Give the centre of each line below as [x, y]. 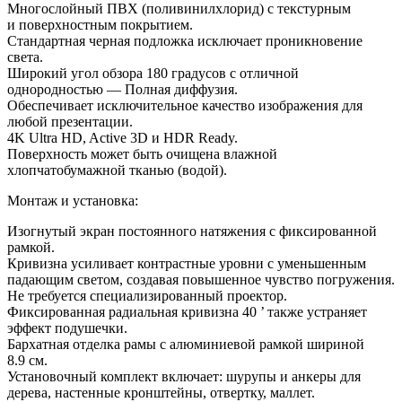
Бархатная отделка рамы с [87, 345]
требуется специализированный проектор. [157, 296]
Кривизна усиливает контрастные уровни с [140, 264]
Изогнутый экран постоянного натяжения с [141, 232]
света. [25, 57]
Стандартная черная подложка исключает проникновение [185, 41]
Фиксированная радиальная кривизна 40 [134, 312]
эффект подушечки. [67, 328]
